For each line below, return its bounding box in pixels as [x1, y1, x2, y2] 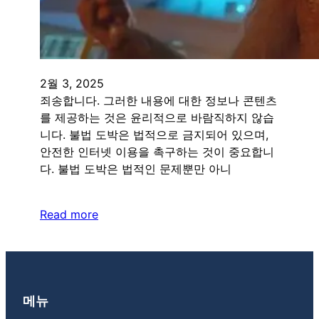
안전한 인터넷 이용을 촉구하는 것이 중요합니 [40, 144, 274, 159]
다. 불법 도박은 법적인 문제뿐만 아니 [40, 161, 231, 176]
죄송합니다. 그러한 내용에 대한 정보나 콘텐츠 [40, 93, 277, 108]
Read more [40, 206, 98, 221]
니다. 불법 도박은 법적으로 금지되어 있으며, [40, 127, 268, 142]
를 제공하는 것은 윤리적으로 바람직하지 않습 [40, 110, 274, 125]
